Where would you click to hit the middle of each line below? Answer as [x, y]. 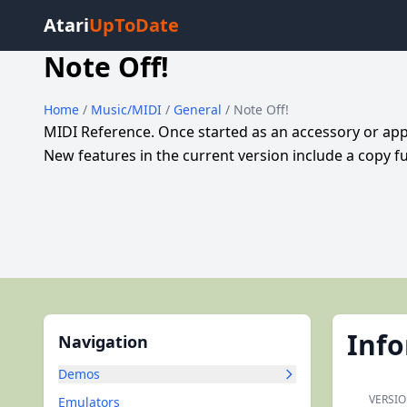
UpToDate [134, 25]
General [199, 109]
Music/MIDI [128, 109]
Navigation [103, 342]
